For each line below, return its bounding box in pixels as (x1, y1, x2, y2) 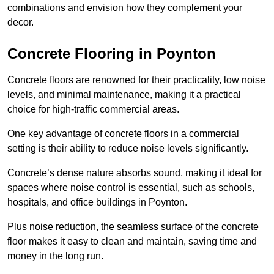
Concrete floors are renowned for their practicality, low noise (7, 75, 265, 86)
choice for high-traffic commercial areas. (7, 104, 179, 115)
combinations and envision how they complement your (7, 2, 242, 13)
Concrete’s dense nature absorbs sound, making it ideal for (7, 168, 262, 179)
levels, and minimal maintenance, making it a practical (7, 89, 241, 100)
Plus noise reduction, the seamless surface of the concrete (7, 221, 259, 232)
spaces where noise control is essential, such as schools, (7, 182, 254, 193)
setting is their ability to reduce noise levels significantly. (7, 143, 251, 154)
